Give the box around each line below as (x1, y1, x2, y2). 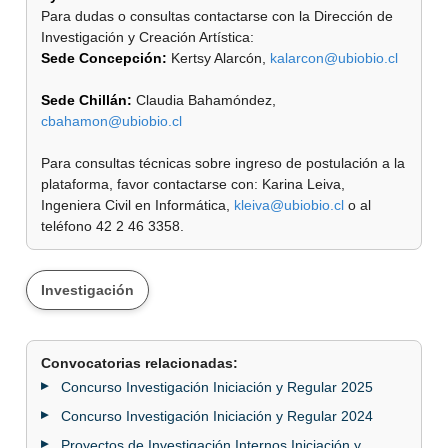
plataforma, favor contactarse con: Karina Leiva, (41, 175, 345, 192)
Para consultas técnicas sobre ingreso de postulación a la (41, 154, 405, 171)
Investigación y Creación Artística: (41, 28, 254, 45)
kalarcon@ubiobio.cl (270, 49, 398, 66)
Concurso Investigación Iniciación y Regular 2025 (61, 378, 373, 395)
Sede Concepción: (41, 49, 167, 66)
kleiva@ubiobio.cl (234, 196, 344, 213)
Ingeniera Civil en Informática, (41, 196, 234, 213)
